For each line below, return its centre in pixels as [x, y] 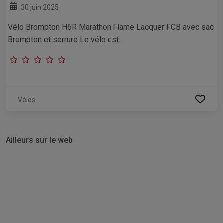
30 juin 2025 [40, 7]
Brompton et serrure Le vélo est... [66, 39]
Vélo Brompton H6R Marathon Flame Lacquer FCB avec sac [111, 27]
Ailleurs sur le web [39, 140]
